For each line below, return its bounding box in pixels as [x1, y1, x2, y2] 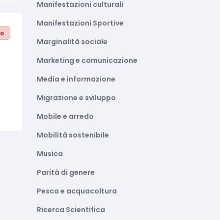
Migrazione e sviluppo [37, 93, 116, 103]
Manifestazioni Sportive [37, 18, 124, 28]
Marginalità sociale [37, 37, 108, 47]
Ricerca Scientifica [37, 205, 105, 215]
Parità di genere [37, 167, 95, 177]
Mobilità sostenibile [37, 130, 109, 140]
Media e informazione [37, 74, 115, 84]
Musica [37, 149, 63, 159]
